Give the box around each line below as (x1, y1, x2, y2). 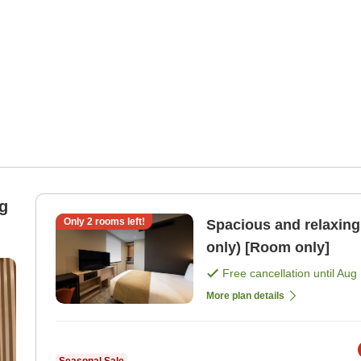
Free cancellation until (222, 266, 337, 280)
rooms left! (92, 215, 145, 227)
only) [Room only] (206, 239, 330, 255)
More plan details (206, 289, 284, 301)
